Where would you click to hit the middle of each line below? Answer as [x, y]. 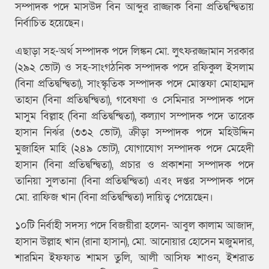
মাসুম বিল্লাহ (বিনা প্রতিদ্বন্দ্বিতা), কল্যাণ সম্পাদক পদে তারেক [134, 116]
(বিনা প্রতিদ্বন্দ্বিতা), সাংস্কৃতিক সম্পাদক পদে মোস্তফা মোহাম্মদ [134, 84]
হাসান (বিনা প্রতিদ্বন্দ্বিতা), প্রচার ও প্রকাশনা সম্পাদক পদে [134, 165]
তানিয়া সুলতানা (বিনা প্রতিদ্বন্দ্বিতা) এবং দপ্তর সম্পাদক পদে [134, 181]
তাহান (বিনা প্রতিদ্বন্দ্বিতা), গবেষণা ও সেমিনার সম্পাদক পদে [134, 100]
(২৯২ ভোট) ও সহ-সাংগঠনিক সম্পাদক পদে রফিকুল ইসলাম [134, 68]
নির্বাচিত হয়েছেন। [50, 23]
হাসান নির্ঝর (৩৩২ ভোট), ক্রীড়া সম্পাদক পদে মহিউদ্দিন [134, 133]
